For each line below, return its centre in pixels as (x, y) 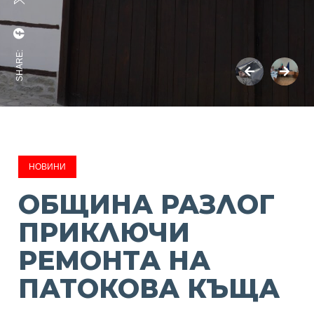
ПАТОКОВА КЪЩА (149, 288)
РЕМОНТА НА (115, 260)
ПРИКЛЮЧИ (104, 232)
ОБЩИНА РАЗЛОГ (147, 204)
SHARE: (20, 66)
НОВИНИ (48, 167)
